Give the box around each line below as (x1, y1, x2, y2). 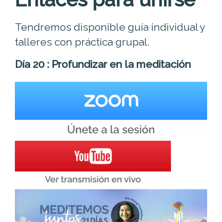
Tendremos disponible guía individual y (15, 20, 205, 33)
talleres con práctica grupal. (15, 35, 150, 48)
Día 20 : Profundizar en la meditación (15, 57, 191, 70)
